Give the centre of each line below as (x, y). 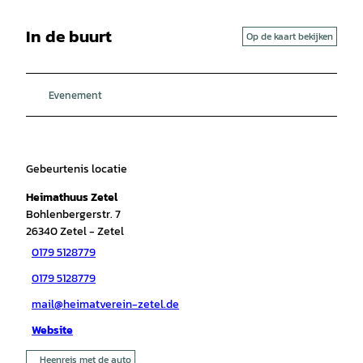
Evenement (75, 94)
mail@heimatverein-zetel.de (105, 305)
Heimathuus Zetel (72, 197)
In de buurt (69, 36)
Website (52, 331)
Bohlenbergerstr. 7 (73, 214)
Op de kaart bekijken (290, 36)
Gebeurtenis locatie (77, 169)
